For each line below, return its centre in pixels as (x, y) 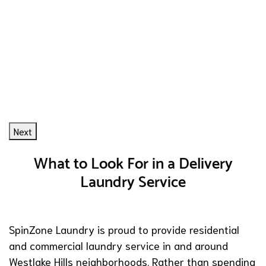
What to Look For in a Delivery (133, 164)
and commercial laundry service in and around (118, 246)
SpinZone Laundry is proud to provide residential (124, 229)
